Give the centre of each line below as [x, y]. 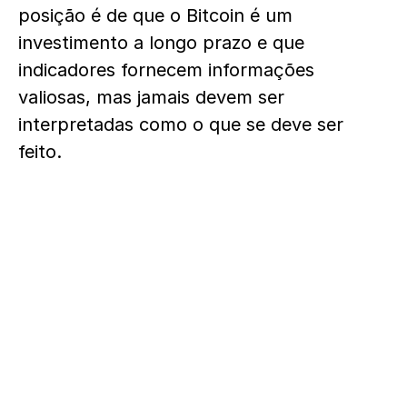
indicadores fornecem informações [166, 70]
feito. [40, 152]
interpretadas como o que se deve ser [181, 124]
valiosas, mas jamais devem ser [151, 97]
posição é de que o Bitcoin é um [155, 15]
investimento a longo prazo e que [161, 43]
